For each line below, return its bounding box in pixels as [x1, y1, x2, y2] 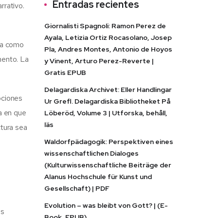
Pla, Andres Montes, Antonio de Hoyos [44, 45, 172, 54]
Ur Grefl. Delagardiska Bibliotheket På [44, 97, 170, 106]
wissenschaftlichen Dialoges [44, 149, 139, 158]
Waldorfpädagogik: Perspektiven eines [44, 137, 173, 146]
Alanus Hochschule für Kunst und [44, 172, 152, 181]
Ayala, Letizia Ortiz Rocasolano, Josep [44, 33, 172, 42]
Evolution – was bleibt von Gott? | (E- [44, 201, 168, 210]
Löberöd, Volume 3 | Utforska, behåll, [44, 109, 167, 117]
